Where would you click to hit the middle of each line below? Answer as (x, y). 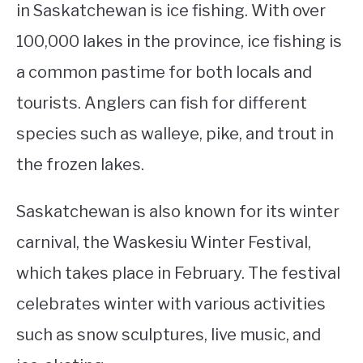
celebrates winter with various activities (171, 304)
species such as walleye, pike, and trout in (175, 134)
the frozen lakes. (80, 164)
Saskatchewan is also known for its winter (178, 211)
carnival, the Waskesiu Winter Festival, (164, 242)
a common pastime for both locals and (164, 72)
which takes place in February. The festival (178, 273)
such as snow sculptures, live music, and (169, 335)
